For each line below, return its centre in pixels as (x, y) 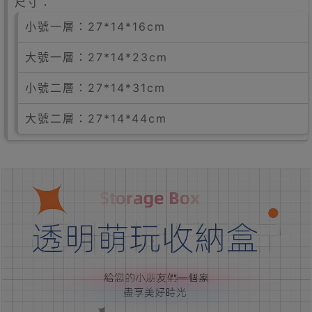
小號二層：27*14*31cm (95, 88)
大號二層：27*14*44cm (96, 119)
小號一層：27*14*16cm (95, 27)
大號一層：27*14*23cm (96, 57)
